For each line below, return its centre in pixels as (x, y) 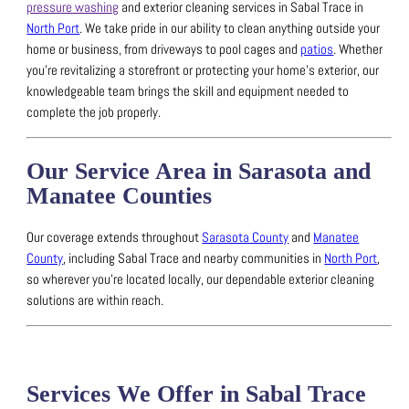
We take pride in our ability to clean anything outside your (233, 28)
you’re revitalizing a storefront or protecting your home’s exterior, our (203, 70)
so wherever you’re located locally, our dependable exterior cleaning (201, 279)
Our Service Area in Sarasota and (199, 171)
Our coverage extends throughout (115, 237)
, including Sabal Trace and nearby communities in (194, 258)
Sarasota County (246, 237)
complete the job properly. (94, 112)
